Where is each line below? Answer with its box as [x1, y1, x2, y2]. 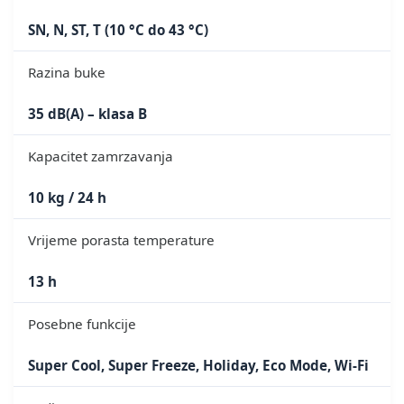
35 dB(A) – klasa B [28, 104, 147, 123]
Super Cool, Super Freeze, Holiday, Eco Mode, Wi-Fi [28, 355, 369, 374]
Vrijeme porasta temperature [28, 230, 215, 249]
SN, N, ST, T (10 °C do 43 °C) [28, 20, 208, 39]
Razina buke [28, 62, 106, 81]
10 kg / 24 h [28, 188, 106, 207]
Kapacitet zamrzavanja [28, 146, 173, 165]
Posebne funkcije [28, 314, 136, 333]
